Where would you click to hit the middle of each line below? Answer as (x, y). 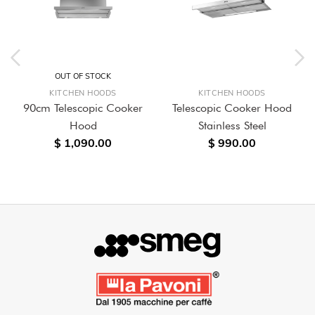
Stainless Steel (232, 126)
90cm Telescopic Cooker (83, 108)
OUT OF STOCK (83, 76)
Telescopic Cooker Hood (232, 108)
